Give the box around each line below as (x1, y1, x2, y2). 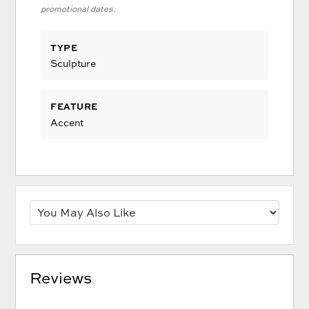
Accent (50, 115, 84, 129)
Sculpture (50, 57, 97, 70)
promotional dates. (41, 3, 116, 14)
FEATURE (50, 99, 98, 113)
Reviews (30, 267, 92, 289)
